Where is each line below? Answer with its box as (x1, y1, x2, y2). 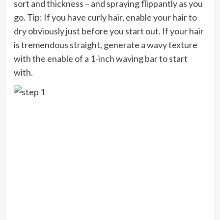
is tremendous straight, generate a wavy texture (13, 39, 197, 50)
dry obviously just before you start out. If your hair (13, 25, 204, 36)
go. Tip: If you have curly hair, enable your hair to (13, 11, 197, 23)
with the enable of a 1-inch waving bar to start (13, 53, 188, 64)
